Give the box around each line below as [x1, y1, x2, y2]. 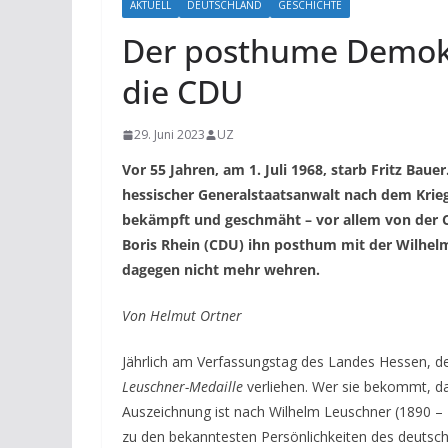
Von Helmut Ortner [122, 306, 242, 326]
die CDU [122, 70, 244, 114]
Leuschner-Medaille [122, 377, 243, 397]
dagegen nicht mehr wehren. [122, 260, 320, 280]
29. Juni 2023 [134, 126, 205, 144]
